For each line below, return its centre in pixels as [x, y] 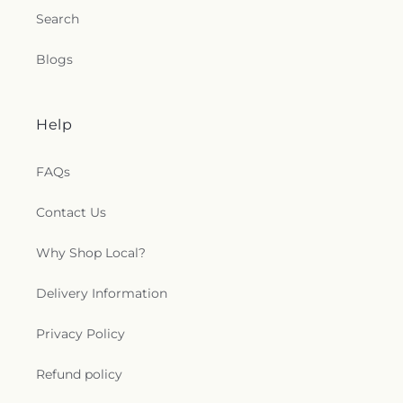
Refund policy [79, 374]
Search [58, 19]
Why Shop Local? [91, 253]
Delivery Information [102, 293]
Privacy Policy [81, 334]
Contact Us [71, 212]
